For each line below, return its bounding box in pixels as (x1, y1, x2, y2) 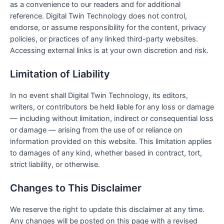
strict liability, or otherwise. (10, 160, 100, 169)
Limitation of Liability (10, 68, 110, 80)
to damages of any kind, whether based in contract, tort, (10, 148, 202, 158)
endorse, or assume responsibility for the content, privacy (10, 22, 206, 32)
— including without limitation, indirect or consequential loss (10, 114, 213, 123)
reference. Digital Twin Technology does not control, (10, 11, 187, 20)
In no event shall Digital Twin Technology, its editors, (10, 91, 188, 100)
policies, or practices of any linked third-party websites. (10, 34, 198, 43)
